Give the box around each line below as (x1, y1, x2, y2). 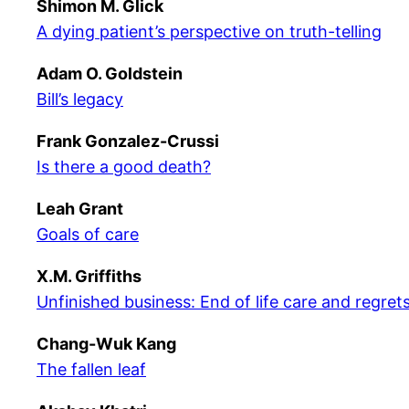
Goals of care (37, 225, 139, 244)
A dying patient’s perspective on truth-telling (37, 22, 382, 41)
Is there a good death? (37, 157, 211, 176)
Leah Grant (37, 199, 123, 218)
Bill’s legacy (37, 89, 123, 109)
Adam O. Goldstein (37, 64, 183, 83)
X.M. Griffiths (37, 267, 142, 286)
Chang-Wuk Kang (37, 334, 176, 353)
